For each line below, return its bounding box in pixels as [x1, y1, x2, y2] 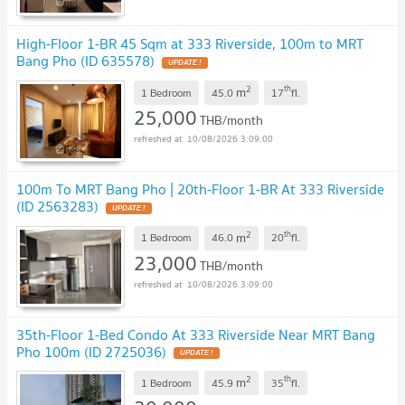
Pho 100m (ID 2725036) [16, 339, 166, 363]
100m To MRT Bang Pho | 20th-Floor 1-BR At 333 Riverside [16, 177, 384, 202]
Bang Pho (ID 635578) [16, 49, 155, 73]
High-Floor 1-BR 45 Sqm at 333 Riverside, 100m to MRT [16, 32, 363, 56]
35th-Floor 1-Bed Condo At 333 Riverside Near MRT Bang [16, 322, 375, 346]
